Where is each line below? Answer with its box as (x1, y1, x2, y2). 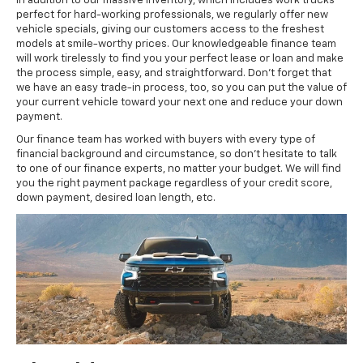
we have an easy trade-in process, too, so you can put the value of (16, 83, 347, 94)
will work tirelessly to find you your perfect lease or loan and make (16, 53, 344, 65)
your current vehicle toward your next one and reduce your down (16, 97, 343, 109)
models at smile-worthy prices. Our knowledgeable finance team (16, 39, 336, 50)
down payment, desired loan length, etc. (16, 193, 216, 204)
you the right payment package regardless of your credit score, (16, 178, 332, 190)
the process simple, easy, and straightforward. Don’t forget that (16, 68, 331, 79)
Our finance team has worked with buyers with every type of (16, 135, 315, 146)
